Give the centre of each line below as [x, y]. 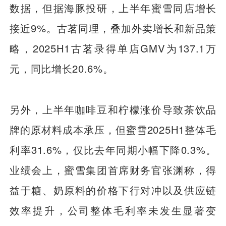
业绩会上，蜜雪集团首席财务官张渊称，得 [113, 169]
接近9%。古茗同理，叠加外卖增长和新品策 [113, 28]
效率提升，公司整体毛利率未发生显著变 [113, 210]
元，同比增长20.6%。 [62, 69]
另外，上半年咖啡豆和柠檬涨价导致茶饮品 [113, 109]
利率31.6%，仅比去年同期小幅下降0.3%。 [113, 149]
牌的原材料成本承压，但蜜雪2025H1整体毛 [113, 129]
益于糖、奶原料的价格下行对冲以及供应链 [113, 190]
